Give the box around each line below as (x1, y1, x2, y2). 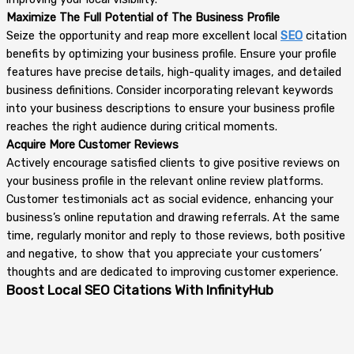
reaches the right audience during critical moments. (6, 119, 277, 134)
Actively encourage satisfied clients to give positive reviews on (6, 156, 340, 171)
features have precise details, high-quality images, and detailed (6, 65, 341, 80)
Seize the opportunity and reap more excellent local (6, 28, 281, 43)
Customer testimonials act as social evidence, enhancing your (6, 192, 333, 207)
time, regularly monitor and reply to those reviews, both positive (6, 228, 345, 243)
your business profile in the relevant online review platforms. (6, 174, 323, 189)
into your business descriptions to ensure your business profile (6, 101, 335, 116)
